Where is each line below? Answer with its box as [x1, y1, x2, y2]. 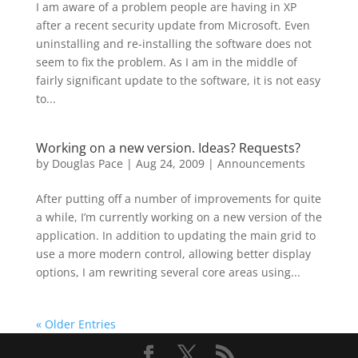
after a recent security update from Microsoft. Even [35, 18, 310, 33]
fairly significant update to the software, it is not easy [35, 73, 320, 88]
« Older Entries [35, 316, 116, 332]
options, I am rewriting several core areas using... [35, 265, 300, 280]
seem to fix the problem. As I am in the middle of [35, 54, 297, 70]
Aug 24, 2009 [135, 156, 205, 171]
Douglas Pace [51, 156, 123, 171]
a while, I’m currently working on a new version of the [35, 209, 322, 225]
